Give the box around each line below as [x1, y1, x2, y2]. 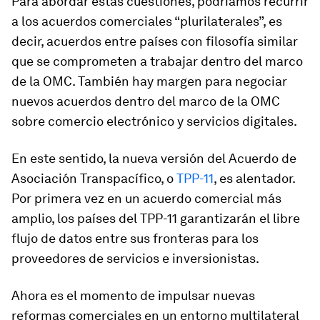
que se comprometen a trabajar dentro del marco [11, 53, 303, 69]
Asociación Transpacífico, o [11, 170, 176, 186]
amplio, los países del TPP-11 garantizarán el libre [11, 210, 300, 226]
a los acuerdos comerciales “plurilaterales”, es [11, 13, 282, 29]
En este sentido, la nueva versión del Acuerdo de [11, 150, 296, 166]
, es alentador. [214, 170, 295, 186]
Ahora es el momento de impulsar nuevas [11, 287, 255, 303]
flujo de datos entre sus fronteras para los [11, 230, 259, 246]
